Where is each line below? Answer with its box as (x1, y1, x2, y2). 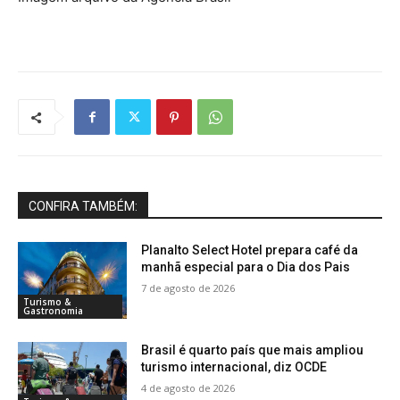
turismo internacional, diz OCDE (141, 360, 328, 375)
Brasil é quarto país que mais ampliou (141, 343, 364, 358)
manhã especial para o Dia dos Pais (141, 260, 351, 275)
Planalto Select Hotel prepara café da (141, 243, 359, 258)
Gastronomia (23, 304, 83, 318)
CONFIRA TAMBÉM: (29, 199, 137, 214)
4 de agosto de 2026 (141, 381, 236, 396)
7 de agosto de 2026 (141, 281, 236, 296)
